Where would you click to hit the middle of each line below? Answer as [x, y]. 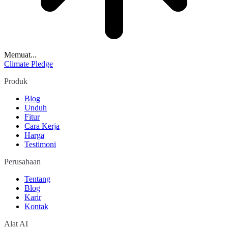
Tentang [37, 179]
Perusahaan [22, 162]
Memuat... [20, 55]
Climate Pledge [28, 64]
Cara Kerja [42, 126]
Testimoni [40, 145]
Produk [16, 81]
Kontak [36, 207]
